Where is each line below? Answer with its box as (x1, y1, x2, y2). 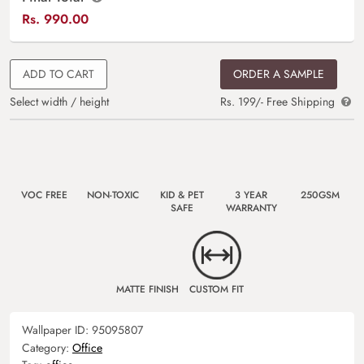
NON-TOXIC (87, 188, 139, 203)
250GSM (301, 188, 340, 203)
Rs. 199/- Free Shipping (220, 93, 339, 110)
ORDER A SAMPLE (233, 66, 325, 83)
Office (72, 340, 102, 357)
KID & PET (160, 188, 204, 203)
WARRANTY (225, 201, 277, 216)
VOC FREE (20, 188, 67, 203)
